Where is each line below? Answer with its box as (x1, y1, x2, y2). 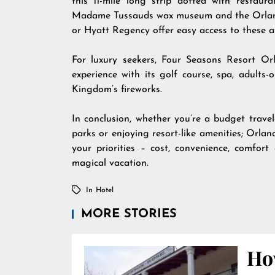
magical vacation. (72, 158, 149, 168)
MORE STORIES (81, 208, 177, 221)
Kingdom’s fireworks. (72, 85, 162, 95)
